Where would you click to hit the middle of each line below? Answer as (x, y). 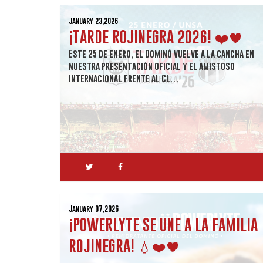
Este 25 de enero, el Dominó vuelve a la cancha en (161, 53)
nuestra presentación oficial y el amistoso (152, 66)
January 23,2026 (93, 21)
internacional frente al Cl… (124, 78)
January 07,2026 (94, 209)
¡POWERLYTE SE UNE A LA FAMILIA (163, 225)
